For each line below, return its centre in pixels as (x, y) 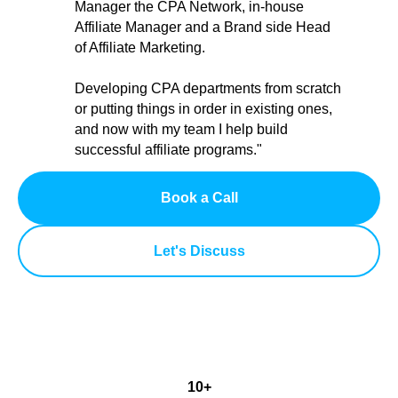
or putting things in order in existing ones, (203, 109)
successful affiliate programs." (168, 150)
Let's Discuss (199, 251)
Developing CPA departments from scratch (208, 89)
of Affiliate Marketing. (140, 48)
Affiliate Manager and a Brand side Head (203, 28)
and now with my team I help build (181, 130)
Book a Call (199, 198)
